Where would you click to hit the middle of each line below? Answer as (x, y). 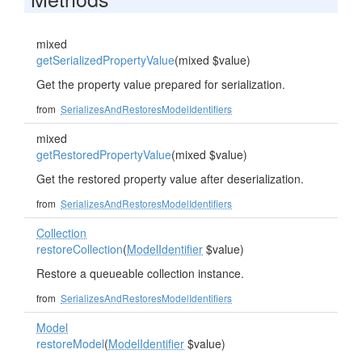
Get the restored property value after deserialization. (170, 179)
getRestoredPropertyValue (104, 154)
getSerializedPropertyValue (105, 60)
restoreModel (70, 343)
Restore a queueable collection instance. (140, 273)
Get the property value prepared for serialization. (161, 84)
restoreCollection (80, 249)
